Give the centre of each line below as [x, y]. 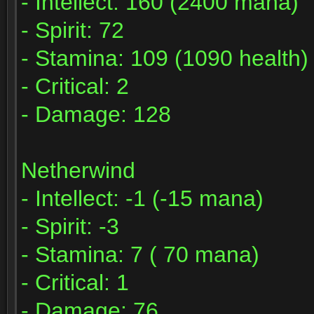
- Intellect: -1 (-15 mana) [142, 198]
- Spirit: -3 [70, 226]
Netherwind [78, 170]
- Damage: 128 [96, 114]
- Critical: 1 [75, 282]
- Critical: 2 [75, 86]
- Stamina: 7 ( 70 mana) [140, 254]
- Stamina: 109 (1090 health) [165, 58]
